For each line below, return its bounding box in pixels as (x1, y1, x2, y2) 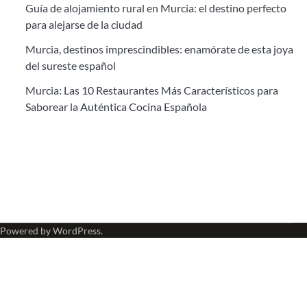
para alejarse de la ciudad (25, 18, 143, 31)
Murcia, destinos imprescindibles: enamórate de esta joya (25, 42, 293, 56)
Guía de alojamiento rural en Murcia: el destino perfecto (25, 1, 286, 14)
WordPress (52, 225, 101, 236)
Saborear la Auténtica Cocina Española (25, 100, 207, 113)
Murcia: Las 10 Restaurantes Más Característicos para (25, 84, 278, 97)
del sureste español (25, 59, 116, 72)
